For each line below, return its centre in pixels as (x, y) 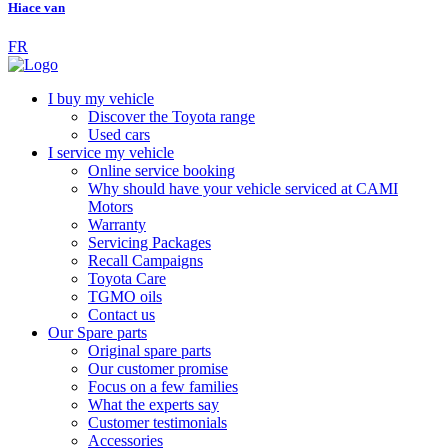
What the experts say (153, 405)
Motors (110, 207)
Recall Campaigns (145, 261)
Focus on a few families (163, 387)
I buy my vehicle (101, 99)
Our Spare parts (97, 333)
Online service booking (161, 171)
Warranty (117, 225)
